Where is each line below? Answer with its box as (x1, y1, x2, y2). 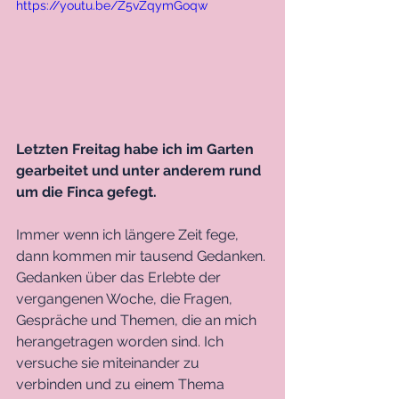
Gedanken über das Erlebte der (16, 268, 224, 286)
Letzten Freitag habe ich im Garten (16, 140, 257, 158)
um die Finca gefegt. (16, 183, 160, 200)
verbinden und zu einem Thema (16, 375, 228, 393)
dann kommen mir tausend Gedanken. (16, 247, 269, 265)
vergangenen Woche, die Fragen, (16, 289, 236, 307)
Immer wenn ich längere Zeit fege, (16, 225, 242, 243)
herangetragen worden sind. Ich (16, 332, 227, 350)
